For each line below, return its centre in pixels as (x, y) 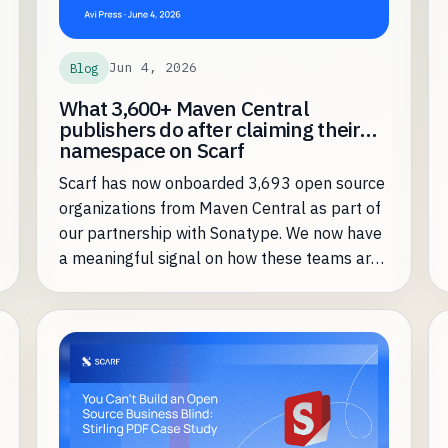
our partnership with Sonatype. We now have (220, 232)
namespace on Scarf (151, 150)
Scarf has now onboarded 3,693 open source (221, 182)
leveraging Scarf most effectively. (179, 282)
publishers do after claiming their (209, 129)
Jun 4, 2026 (152, 68)
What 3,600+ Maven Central (183, 108)
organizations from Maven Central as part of (219, 207)
